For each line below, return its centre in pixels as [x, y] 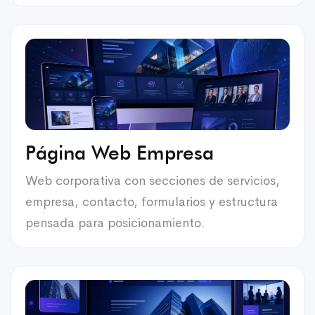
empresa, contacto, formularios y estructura [152, 201]
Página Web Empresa [120, 152]
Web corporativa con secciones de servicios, [153, 180]
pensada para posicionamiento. [115, 223]
